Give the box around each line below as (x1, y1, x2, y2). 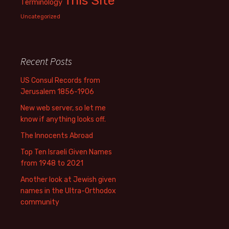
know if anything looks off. (20, 115, 106, 124)
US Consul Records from (20, 76, 100, 85)
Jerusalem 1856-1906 (20, 87, 94, 96)
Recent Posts (20, 55, 72, 67)
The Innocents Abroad (20, 131, 93, 140)
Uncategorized (20, 13, 60, 20)
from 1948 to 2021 (20, 159, 83, 168)
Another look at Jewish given (20, 175, 116, 184)
